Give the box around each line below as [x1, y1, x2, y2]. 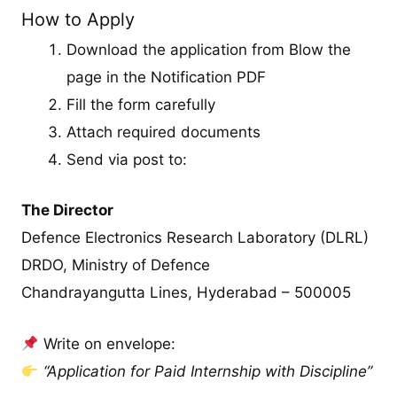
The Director [21, 200, 114, 219]
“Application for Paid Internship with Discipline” [43, 362, 372, 381]
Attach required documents [66, 123, 261, 142]
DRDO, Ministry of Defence [21, 255, 211, 274]
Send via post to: [66, 151, 188, 169]
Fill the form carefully [66, 96, 216, 114]
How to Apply [21, 9, 136, 31]
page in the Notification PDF [66, 68, 267, 87]
